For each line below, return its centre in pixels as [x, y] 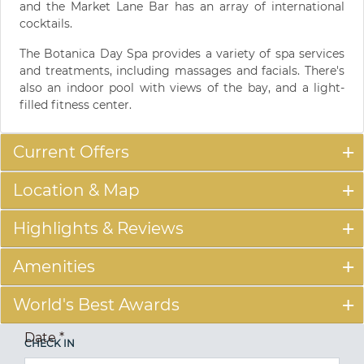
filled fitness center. [76, 105]
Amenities [54, 267]
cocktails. [46, 24]
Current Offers [71, 152]
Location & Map [76, 191]
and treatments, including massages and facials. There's [182, 71]
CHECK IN [50, 344]
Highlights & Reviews [98, 229]
